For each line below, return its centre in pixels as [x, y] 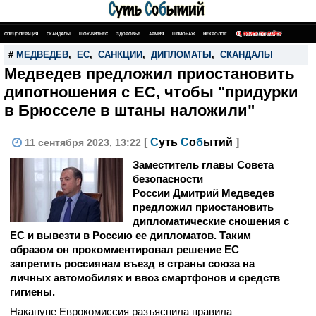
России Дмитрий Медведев [203, 193]
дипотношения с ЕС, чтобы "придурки [151, 92]
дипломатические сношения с [211, 221]
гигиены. [32, 292]
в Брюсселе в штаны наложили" [129, 110]
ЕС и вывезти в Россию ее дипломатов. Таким [130, 235]
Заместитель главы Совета [203, 165]
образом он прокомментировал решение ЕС [124, 249]
